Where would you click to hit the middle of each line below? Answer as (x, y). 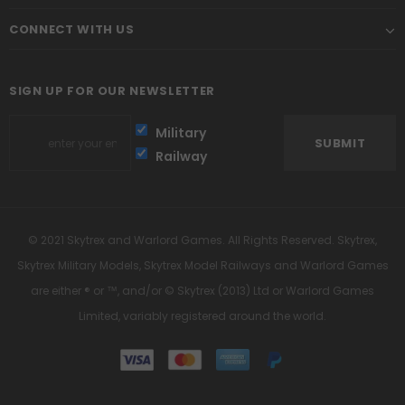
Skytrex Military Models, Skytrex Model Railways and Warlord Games (202, 265)
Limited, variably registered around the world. (202, 316)
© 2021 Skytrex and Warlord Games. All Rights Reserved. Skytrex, (202, 240)
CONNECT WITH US (72, 29)
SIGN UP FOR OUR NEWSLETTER (112, 90)
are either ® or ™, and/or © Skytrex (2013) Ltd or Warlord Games (202, 290)
